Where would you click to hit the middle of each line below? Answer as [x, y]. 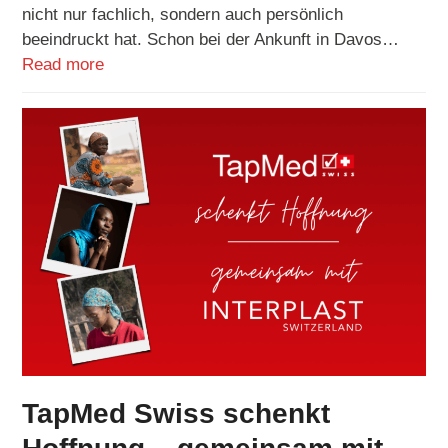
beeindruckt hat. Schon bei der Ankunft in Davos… [211, 39]
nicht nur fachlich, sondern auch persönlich [183, 14]
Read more [63, 64]
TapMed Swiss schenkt [176, 413]
